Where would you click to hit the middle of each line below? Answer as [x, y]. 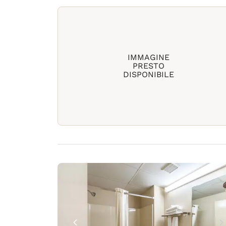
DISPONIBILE [148, 74]
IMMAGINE [148, 57]
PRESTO [148, 66]
